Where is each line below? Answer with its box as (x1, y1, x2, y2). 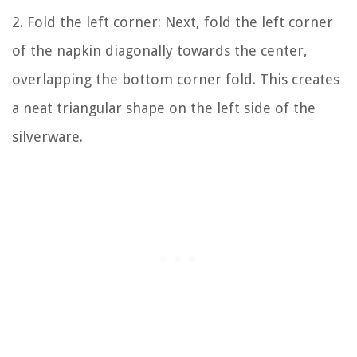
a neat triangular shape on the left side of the (12, 100, 316, 117)
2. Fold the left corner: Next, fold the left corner (12, 14, 333, 31)
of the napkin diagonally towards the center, (12, 42, 308, 60)
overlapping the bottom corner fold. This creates (12, 71, 339, 88)
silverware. (12, 128, 83, 146)
